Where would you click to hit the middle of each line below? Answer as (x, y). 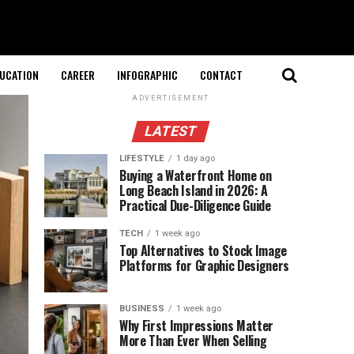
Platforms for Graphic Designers (205, 265)
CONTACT (221, 75)
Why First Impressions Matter (197, 326)
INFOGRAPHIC (147, 75)
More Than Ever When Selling (193, 341)
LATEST (171, 131)
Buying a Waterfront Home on (196, 175)
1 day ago (196, 158)
